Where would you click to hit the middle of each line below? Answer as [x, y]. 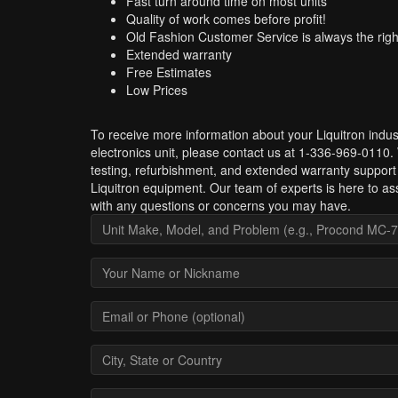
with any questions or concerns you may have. [221, 205]
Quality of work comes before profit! [226, 19]
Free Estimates [169, 72]
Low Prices [157, 90]
